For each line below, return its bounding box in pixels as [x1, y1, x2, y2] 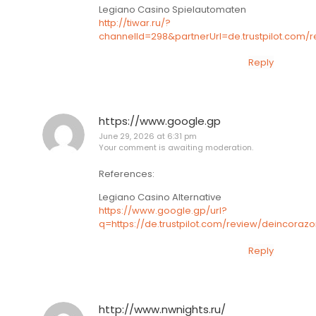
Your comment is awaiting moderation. [99, 142, 253, 154]
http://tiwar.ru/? [99, 16, 171, 30]
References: [99, 166, 154, 181]
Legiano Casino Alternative [99, 190, 221, 205]
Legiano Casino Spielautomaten [99, 2, 246, 16]
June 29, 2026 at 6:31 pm [99, 130, 197, 142]
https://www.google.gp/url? [99, 204, 227, 218]
